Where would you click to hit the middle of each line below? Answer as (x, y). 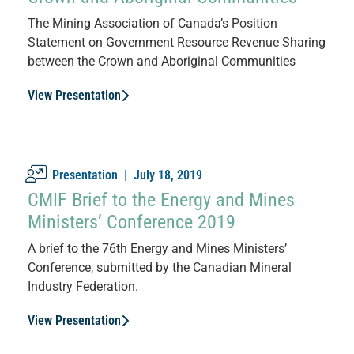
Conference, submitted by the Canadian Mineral (160, 267)
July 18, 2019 (168, 175)
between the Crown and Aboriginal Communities (162, 61)
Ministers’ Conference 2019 (132, 222)
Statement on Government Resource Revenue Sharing (177, 42)
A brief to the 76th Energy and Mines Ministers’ (157, 248)
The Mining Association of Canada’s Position (153, 23)
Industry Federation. (83, 286)
